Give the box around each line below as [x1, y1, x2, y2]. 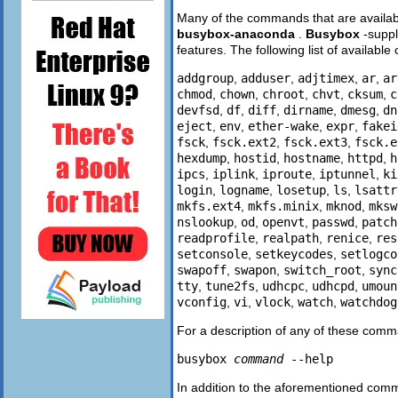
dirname [283, 102, 333, 117]
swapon [234, 262, 276, 277]
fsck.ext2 [212, 134, 276, 149]
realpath [262, 230, 319, 245]
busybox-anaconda [177, 26, 295, 41]
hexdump [177, 150, 227, 165]
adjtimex [298, 70, 354, 85]
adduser [241, 70, 291, 85]
